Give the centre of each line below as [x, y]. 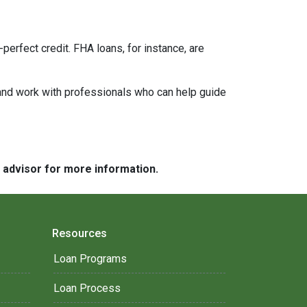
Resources [79, 234]
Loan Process [87, 288]
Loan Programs [90, 259]
